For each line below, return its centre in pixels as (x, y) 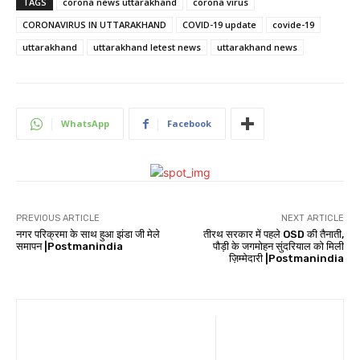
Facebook (189, 124)
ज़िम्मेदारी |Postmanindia (286, 259)
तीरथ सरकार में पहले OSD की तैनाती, (273, 235)
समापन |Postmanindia (70, 247)
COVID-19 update (219, 25)
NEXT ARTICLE (312, 219)
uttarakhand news (257, 47)
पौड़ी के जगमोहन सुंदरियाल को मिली (278, 247)
